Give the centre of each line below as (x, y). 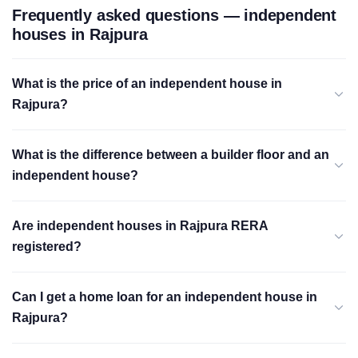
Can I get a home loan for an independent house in (165, 297)
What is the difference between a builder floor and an (171, 155)
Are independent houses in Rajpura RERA (140, 226)
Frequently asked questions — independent (174, 15)
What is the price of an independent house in (147, 84)
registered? (47, 247)
